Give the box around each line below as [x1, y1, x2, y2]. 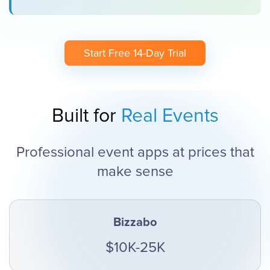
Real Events [121, 104, 219, 128]
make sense [96, 163, 174, 180]
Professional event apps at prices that [16, 143, 254, 161]
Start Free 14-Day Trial [84, 46, 186, 60]
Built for [51, 104, 121, 128]
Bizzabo [113, 215, 157, 230]
